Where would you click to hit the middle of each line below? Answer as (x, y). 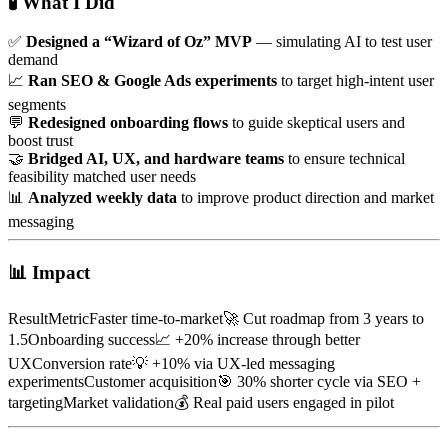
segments (37, 104)
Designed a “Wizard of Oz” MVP (139, 41)
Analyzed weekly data (102, 197)
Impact (61, 273)
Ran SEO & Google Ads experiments (152, 80)
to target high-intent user (355, 80)
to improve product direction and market (305, 197)
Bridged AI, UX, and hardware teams (156, 158)
